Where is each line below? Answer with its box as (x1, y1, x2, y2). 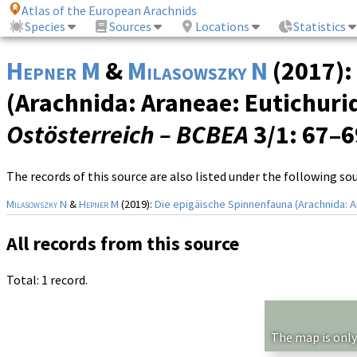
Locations (195, 18, 250, 35)
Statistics (293, 18, 347, 35)
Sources (109, 18, 152, 35)
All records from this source (6, 231, 239, 257)
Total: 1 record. (6, 272, 88, 288)
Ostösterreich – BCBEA (6, 119, 249, 151)
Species (25, 18, 66, 35)
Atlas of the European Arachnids (22, 2, 198, 19)
